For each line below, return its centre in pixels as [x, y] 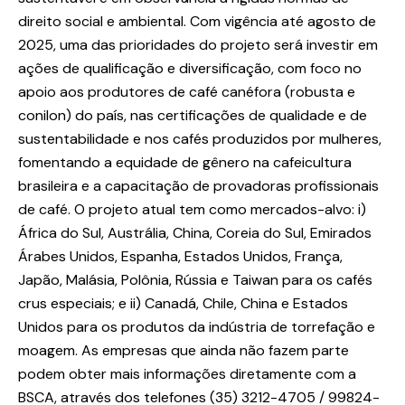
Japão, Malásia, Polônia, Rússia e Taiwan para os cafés [195, 280]
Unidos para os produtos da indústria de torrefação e [197, 327]
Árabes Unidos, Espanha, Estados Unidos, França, [180, 257]
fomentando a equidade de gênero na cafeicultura [185, 163]
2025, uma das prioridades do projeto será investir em [198, 45]
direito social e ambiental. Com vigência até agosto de [197, 22]
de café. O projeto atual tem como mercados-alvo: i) [192, 210]
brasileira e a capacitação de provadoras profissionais [198, 186]
